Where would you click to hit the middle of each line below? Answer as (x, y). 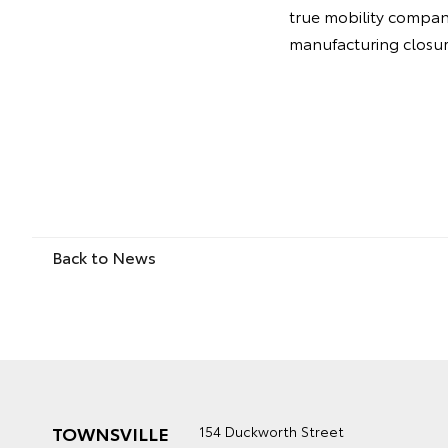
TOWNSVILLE (110, 433)
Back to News (104, 256)
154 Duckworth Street (271, 431)
